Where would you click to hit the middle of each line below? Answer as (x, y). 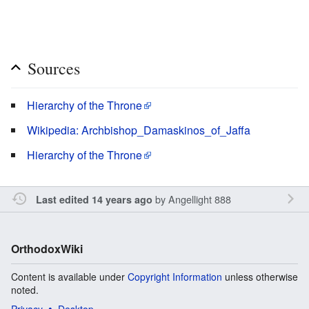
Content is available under (69, 276)
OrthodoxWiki (47, 248)
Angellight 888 (199, 199)
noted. (25, 289)
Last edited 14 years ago (94, 199)
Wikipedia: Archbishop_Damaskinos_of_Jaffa (139, 130)
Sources (54, 68)
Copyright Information (175, 276)
